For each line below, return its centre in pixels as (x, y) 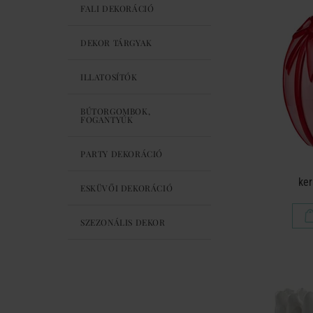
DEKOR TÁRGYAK (116, 43)
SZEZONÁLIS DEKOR (123, 222)
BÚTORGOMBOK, (116, 111)
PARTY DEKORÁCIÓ (122, 154)
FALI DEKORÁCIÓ (117, 8)
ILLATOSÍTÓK (109, 77)
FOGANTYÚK (107, 119)
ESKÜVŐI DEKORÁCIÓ (127, 188)
